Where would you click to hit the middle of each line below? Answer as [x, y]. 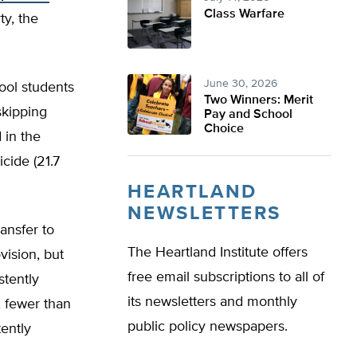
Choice [224, 129]
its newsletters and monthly [212, 302]
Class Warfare [244, 14]
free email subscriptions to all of [226, 277]
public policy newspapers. [208, 327]
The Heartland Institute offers [218, 253]
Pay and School [248, 115]
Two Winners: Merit [259, 100]
